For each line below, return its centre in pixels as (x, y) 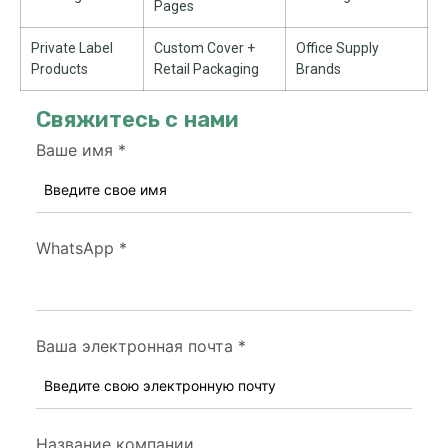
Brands (318, 69)
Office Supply (337, 48)
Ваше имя (74, 150)
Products (59, 69)
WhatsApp (75, 248)
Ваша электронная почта (134, 346)
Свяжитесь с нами (137, 119)
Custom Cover (199, 48)
